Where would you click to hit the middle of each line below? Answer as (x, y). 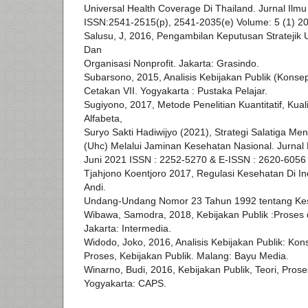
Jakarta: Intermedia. (128, 229)
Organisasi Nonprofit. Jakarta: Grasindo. (172, 64)
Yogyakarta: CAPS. (125, 284)
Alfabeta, (103, 119)
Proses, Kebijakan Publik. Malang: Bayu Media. (186, 256)
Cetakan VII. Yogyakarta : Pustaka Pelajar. (176, 91)
